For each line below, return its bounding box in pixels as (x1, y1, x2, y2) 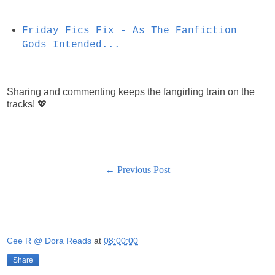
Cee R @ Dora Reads (7, 235, 91, 246)
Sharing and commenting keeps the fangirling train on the (7, 86, 255, 97)
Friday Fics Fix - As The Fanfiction (21, 25, 237, 37)
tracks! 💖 (7, 98, 47, 109)
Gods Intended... (21, 39, 120, 51)
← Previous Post (105, 165, 170, 176)
